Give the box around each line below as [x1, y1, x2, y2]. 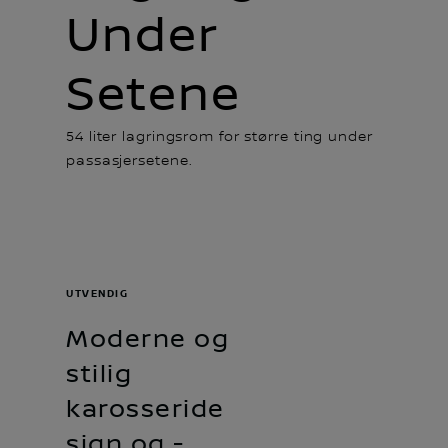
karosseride [66, 394, 225, 424]
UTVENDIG [66, 286, 128, 300]
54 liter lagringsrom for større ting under [66, 128, 373, 145]
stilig [66, 359, 132, 389]
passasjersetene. [66, 152, 193, 169]
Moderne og [66, 324, 229, 354]
